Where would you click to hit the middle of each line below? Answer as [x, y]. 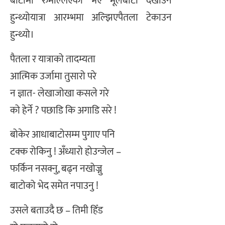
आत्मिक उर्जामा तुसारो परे [53, 76]
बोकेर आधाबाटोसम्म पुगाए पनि [63, 135]
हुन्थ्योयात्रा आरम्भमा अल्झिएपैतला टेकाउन [91, 18]
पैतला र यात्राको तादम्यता [53, 59]
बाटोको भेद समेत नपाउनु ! [54, 186]
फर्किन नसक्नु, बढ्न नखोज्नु [56, 169]
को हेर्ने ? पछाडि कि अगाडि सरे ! [63, 110]
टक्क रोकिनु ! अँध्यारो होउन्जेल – [66, 152]
